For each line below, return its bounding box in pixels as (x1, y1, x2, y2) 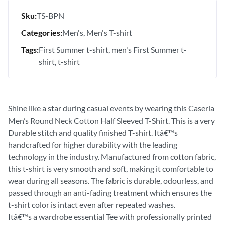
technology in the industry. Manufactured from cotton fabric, (8, 151, 216, 161)
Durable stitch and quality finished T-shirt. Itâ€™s (8, 127, 178, 137)
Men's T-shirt (86, 27, 132, 37)
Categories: (21, 27, 62, 37)
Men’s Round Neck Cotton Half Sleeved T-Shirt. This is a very (8, 115, 215, 125)
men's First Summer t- (111, 44, 187, 54)
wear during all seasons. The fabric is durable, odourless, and (8, 175, 213, 185)
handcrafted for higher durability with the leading (8, 139, 177, 149)
